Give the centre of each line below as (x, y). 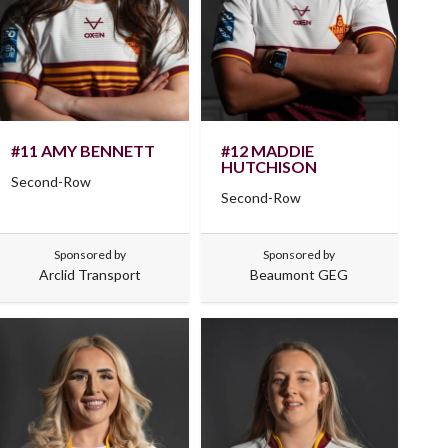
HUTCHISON (268, 166)
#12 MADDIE (267, 150)
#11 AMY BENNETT (83, 150)
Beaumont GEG (299, 274)
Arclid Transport (89, 274)
